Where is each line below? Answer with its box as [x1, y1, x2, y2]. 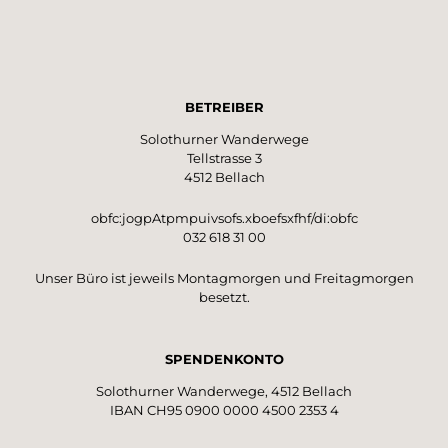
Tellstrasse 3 [186, 149, 262, 166]
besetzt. [198, 288, 250, 305]
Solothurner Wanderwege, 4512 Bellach [96, 382, 352, 399]
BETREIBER [184, 98, 264, 115]
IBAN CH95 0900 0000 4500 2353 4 [109, 401, 339, 418]
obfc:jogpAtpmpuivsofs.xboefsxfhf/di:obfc [90, 209, 358, 226]
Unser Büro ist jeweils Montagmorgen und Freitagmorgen [34, 269, 414, 286]
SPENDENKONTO [164, 350, 284, 367]
